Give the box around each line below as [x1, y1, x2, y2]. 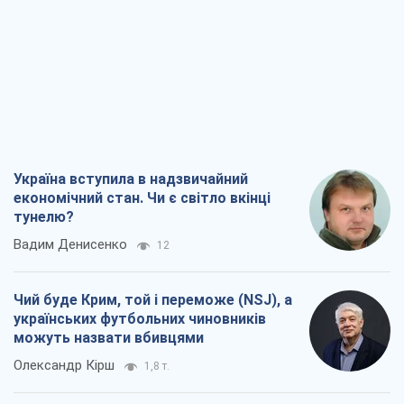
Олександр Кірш [14, 356, 115, 373]
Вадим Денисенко [14, 235, 127, 252]
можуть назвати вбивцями [14, 328, 204, 346]
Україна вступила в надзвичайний [14, 170, 248, 188]
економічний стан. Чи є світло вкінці [14, 188, 271, 207]
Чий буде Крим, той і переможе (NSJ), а [14, 290, 292, 308]
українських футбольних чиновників [14, 309, 266, 327]
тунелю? [14, 207, 74, 225]
